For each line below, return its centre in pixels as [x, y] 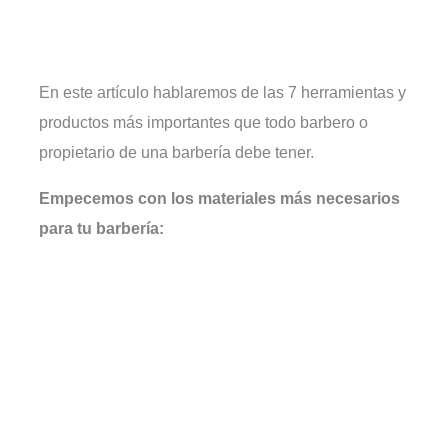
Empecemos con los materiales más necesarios [220, 198]
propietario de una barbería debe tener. [177, 151]
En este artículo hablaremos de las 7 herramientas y [223, 91]
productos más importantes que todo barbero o [204, 121]
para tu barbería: [102, 228]
